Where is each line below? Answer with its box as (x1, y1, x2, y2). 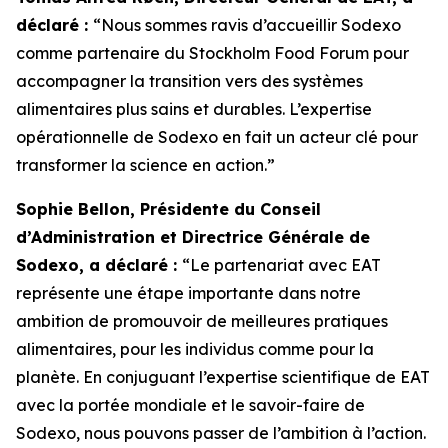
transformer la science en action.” (16, 155, 275, 175)
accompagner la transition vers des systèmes (16, 71, 363, 91)
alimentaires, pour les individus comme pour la (16, 339, 374, 359)
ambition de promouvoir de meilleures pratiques (16, 311, 388, 331)
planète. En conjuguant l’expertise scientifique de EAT (16, 367, 430, 387)
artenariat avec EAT (224, 255, 381, 275)
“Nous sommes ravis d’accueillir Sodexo (93, 15, 401, 35)
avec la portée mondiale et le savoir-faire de (16, 395, 365, 415)
